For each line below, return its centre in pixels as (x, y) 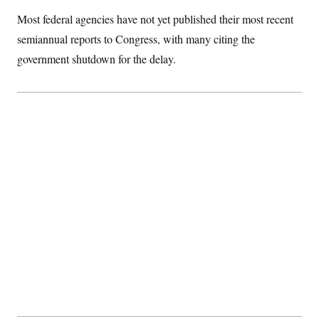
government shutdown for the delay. (96, 59)
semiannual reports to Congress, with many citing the (136, 39)
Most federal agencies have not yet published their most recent (155, 19)
